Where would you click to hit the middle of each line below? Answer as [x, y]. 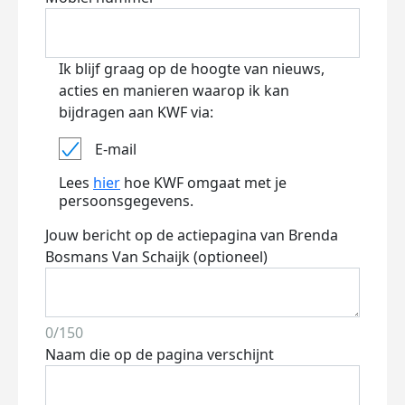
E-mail [116, 149]
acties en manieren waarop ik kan [174, 90]
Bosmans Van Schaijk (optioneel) [156, 257]
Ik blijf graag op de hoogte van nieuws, [192, 69]
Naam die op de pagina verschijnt [160, 354]
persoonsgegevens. [126, 201]
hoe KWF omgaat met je [203, 183]
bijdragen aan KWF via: [136, 112]
